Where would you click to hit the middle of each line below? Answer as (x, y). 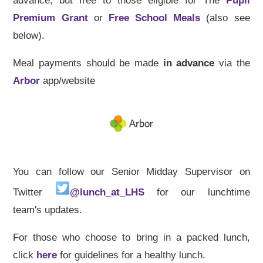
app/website (68, 81)
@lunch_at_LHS (107, 192)
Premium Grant (50, 18)
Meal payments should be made (88, 63)
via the (232, 63)
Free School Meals (154, 18)
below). (31, 36)
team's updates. (48, 210)
